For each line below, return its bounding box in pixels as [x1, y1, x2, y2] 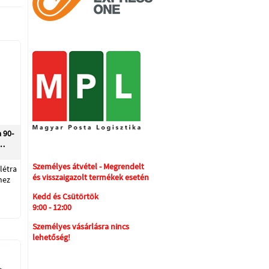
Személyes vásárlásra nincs [32, 221, 129, 232]
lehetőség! [32, 232, 70, 243]
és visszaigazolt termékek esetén [32, 172, 149, 183]
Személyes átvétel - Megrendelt [32, 161, 144, 172]
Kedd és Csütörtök [32, 191, 98, 202]
